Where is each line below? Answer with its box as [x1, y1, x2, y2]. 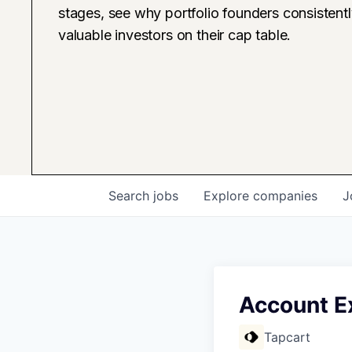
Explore [203, 187, 253, 203]
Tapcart [264, 328, 310, 345]
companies [253, 187, 317, 203]
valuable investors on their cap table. [58, 26, 291, 43]
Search [108, 187, 153, 203]
